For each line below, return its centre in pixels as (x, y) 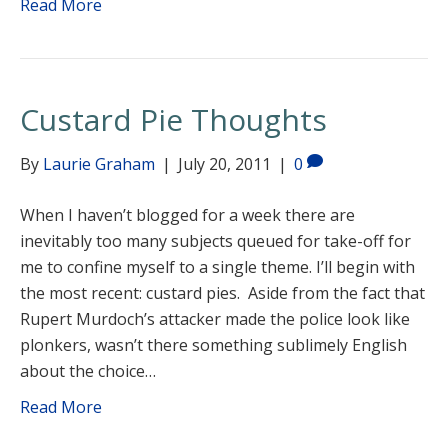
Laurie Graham (99, 164)
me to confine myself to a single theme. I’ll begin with (217, 267)
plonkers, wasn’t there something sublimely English (213, 345)
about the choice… (88, 371)
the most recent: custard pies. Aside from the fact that (222, 293)
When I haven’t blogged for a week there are (187, 215)
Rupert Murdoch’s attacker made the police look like (215, 319)
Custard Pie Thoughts (173, 119)
